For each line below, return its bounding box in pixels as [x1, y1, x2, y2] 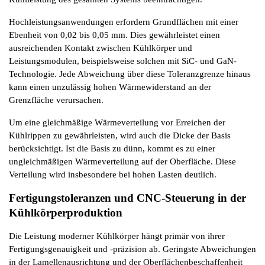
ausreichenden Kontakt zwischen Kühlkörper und [9, 43, 192, 53]
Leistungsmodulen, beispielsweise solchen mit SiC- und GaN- [9, 56, 237, 66]
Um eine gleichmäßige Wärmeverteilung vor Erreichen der [9, 117, 225, 127]
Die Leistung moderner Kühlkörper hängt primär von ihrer [9, 231, 225, 241]
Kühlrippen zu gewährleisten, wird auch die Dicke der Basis [9, 130, 231, 140]
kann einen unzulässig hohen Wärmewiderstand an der [9, 82, 211, 92]
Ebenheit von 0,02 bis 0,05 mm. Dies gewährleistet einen [9, 30, 220, 40]
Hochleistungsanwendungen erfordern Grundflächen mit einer [9, 17, 238, 27]
